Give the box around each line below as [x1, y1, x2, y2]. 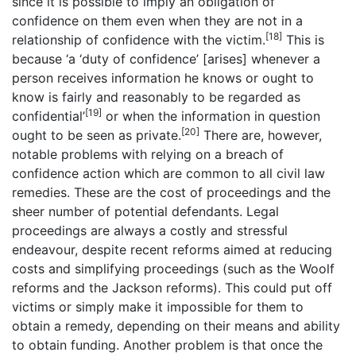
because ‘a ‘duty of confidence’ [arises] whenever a [12, 51, 320, 68]
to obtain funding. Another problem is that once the [12, 337, 323, 354]
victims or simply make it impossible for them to [12, 299, 304, 315]
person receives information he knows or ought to [12, 70, 314, 87]
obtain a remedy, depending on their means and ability [12, 318, 340, 335]
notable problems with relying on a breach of [12, 146, 284, 163]
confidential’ [12, 108, 85, 125]
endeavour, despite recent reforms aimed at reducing [12, 242, 332, 258]
